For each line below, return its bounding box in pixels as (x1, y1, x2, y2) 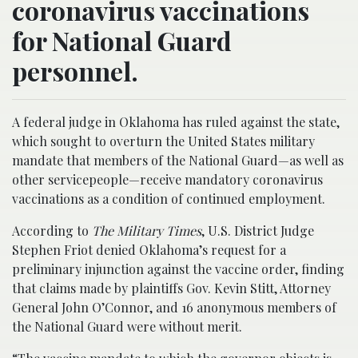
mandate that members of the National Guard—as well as (12, 152, 344, 169)
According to (12, 222, 92, 239)
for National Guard (12, 23, 232, 58)
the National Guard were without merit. (12, 318, 242, 335)
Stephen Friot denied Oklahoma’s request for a (12, 241, 286, 258)
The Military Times (92, 222, 201, 239)
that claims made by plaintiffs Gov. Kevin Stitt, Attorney (12, 280, 331, 296)
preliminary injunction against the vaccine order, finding (12, 261, 344, 277)
